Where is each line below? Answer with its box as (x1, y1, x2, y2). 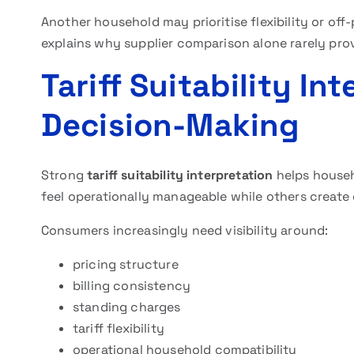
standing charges (73, 299, 181, 315)
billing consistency (73, 277, 191, 294)
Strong (41, 167, 88, 183)
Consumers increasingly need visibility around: (41, 222, 329, 239)
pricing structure (73, 256, 179, 273)
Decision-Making (41, 105, 300, 145)
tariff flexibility (73, 320, 164, 337)
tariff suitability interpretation (87, 167, 273, 183)
